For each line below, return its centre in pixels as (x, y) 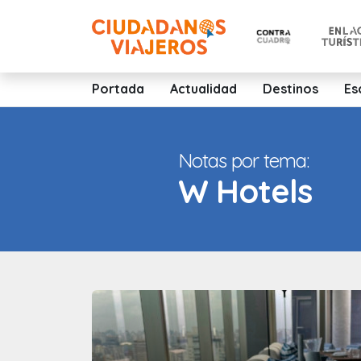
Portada (118, 89)
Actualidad (203, 89)
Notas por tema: (243, 160)
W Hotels (245, 191)
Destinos (290, 89)
